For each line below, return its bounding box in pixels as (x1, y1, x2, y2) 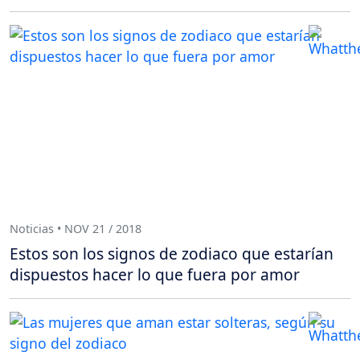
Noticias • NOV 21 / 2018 (10, 220, 141, 236)
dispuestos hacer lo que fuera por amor (10, 264, 300, 286)
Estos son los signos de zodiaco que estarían (10, 243, 333, 265)
